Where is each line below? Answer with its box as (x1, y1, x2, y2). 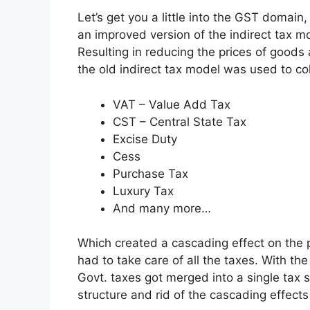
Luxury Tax (113, 183, 174, 198)
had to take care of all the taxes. (77, 253, 262, 268)
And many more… (113, 201, 211, 215)
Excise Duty (113, 131, 177, 146)
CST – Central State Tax (113, 114, 246, 129)
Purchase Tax (113, 166, 188, 181)
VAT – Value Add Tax (113, 97, 230, 111)
